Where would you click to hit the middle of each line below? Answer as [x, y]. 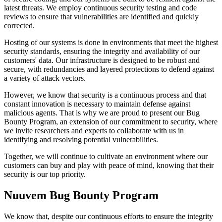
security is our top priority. [45, 174]
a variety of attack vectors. [45, 78]
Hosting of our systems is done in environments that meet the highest [111, 42]
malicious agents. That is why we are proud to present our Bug [102, 112]
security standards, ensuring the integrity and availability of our [102, 51]
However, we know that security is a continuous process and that [105, 95]
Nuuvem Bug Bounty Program [81, 195]
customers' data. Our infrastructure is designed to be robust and [102, 60]
